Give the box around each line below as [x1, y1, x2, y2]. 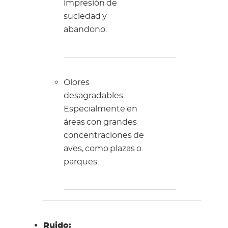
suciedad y [63, 12, 107, 21]
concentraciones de [63, 131, 144, 140]
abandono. [63, 25, 107, 34]
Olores [63, 78, 90, 87]
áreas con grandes [63, 118, 137, 127]
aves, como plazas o [63, 145, 141, 153]
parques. [63, 158, 99, 166]
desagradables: [63, 92, 125, 100]
